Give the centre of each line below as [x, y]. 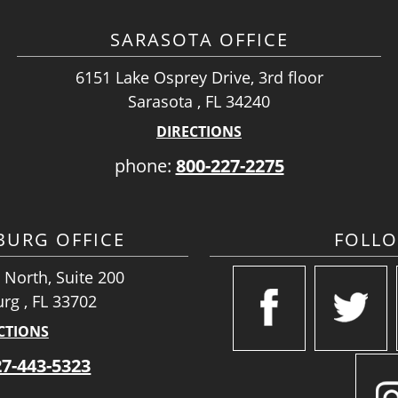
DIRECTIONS [199, 131]
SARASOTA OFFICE [199, 40]
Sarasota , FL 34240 [199, 101]
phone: [145, 166]
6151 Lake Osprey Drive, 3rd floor [199, 77]
